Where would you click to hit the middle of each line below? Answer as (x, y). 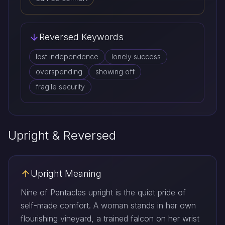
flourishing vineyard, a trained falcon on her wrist (110, 219)
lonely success (136, 57)
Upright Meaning (66, 174)
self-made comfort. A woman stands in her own (108, 206)
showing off (115, 72)
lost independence (67, 57)
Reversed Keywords (81, 37)
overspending (59, 72)
